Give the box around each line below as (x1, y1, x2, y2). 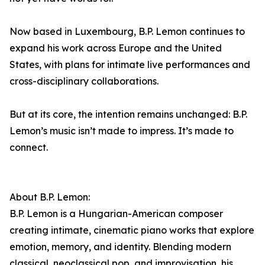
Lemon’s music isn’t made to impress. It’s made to (9, 125, 234, 137)
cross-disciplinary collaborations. (9, 75, 159, 88)
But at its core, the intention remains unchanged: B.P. (9, 108, 247, 121)
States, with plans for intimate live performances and (9, 59, 250, 71)
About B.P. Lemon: (9, 191, 90, 203)
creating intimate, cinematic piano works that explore (9, 224, 254, 237)
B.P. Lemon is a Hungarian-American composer (9, 208, 223, 220)
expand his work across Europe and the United (9, 42, 222, 54)
